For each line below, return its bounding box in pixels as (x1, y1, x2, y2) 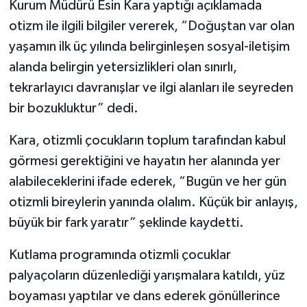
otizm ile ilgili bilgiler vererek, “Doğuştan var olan (8, 19, 295, 34)
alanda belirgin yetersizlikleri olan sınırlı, (8, 60, 237, 75)
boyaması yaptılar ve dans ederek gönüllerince (8, 289, 280, 304)
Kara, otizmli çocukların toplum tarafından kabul (8, 134, 286, 148)
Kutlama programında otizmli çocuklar (8, 248, 231, 262)
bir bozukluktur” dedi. (8, 101, 138, 116)
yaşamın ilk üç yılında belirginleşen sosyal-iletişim (8, 40, 290, 54)
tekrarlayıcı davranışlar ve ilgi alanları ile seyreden (8, 81, 293, 95)
